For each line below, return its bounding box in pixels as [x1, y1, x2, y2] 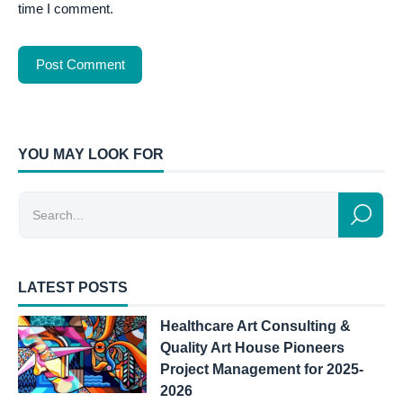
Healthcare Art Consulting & [159, 318, 351, 334]
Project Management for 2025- [159, 361, 363, 377]
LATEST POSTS [18, 280, 128, 296]
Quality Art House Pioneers [159, 339, 345, 355]
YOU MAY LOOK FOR [18, 146, 164, 162]
